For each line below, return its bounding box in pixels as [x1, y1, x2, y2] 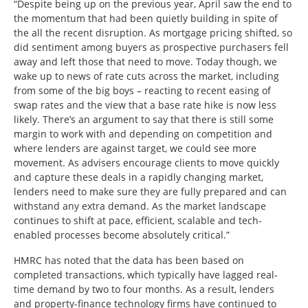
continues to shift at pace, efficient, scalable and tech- [14, 213, 262, 227]
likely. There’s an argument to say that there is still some [14, 112, 274, 126]
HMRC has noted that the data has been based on [14, 253, 244, 267]
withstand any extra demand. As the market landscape [14, 199, 266, 212]
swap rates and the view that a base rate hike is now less [14, 98, 276, 111]
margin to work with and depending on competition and [14, 126, 272, 140]
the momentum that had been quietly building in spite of [14, 11, 278, 25]
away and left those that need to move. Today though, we [14, 54, 277, 68]
